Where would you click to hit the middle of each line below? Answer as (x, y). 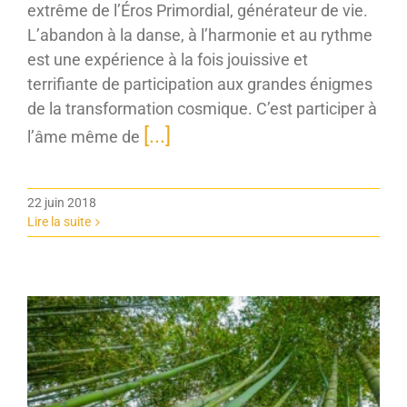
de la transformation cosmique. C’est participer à (202, 108)
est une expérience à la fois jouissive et (168, 59)
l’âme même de (85, 136)
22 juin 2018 (62, 202)
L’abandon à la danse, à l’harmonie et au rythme (200, 35)
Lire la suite (59, 221)
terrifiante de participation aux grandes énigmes (200, 84)
